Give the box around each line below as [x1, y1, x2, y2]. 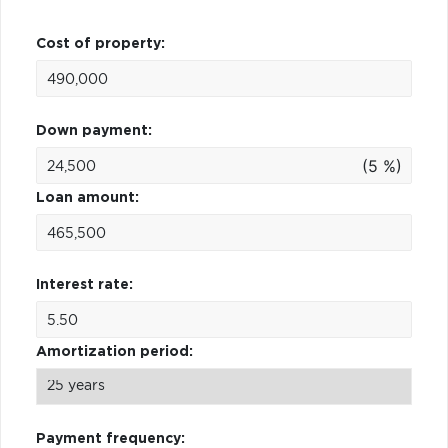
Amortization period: [36, 344, 193, 359]
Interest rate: [36, 277, 133, 292]
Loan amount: [36, 190, 139, 205]
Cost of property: [36, 36, 165, 51]
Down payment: [36, 123, 152, 138]
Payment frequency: [36, 431, 185, 446]
